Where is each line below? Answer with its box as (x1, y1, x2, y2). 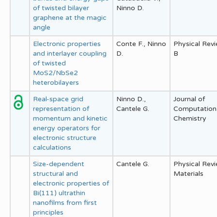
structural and (33, 169, 78, 178)
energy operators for (33, 124, 100, 132)
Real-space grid (33, 94, 83, 103)
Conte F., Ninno (116, 39, 166, 48)
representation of (33, 104, 89, 113)
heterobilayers (33, 78, 79, 87)
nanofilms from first (33, 198, 97, 207)
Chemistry (173, 114, 206, 123)
